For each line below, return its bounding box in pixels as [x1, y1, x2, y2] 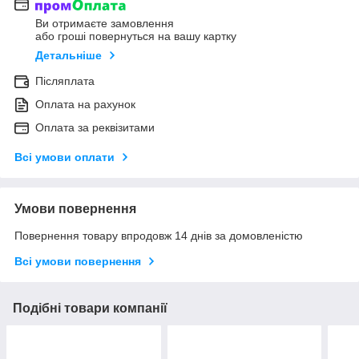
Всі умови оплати [14, 151, 115, 164]
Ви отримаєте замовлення [35, 17, 174, 30]
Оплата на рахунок [35, 98, 135, 111]
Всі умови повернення [14, 255, 141, 268]
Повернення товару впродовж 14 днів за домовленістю [14, 229, 303, 243]
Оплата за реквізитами [35, 121, 155, 135]
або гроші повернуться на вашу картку [35, 30, 236, 43]
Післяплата [35, 75, 95, 88]
